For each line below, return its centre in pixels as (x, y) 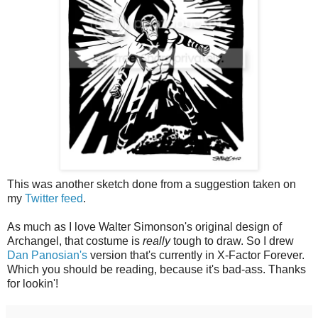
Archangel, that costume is (75, 241)
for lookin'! (33, 284)
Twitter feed (54, 199)
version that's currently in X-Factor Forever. (196, 256)
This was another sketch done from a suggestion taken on (152, 185)
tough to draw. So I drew (232, 241)
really (157, 241)
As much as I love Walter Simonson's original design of (144, 227)
